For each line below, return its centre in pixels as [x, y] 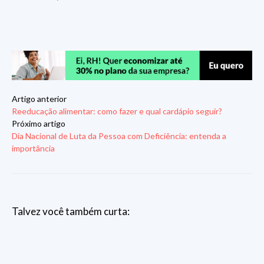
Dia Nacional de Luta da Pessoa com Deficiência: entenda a [119, 136]
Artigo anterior [39, 98]
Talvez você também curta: [71, 211]
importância [33, 148]
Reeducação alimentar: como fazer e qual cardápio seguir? [117, 111]
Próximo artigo [39, 123]
